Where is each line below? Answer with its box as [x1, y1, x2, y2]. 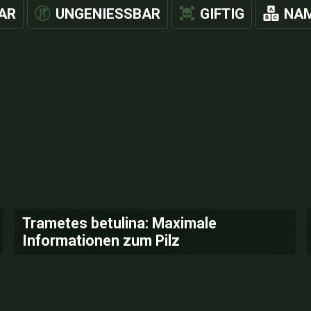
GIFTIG [199, 6, 244, 22]
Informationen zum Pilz [22, 232, 180, 249]
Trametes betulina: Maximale [22, 215, 217, 232]
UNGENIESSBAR [55, 6, 151, 22]
